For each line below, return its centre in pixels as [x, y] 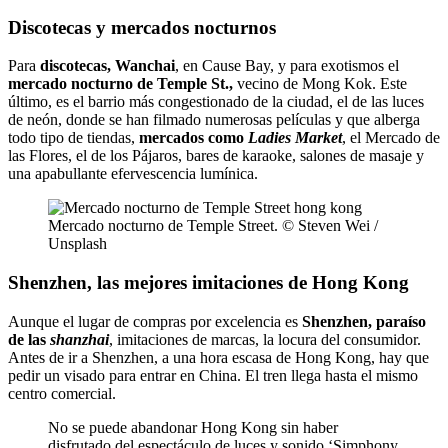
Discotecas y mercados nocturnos [142, 27]
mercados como [193, 138]
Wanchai [145, 66]
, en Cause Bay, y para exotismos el [287, 66]
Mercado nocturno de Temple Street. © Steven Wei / [213, 226]
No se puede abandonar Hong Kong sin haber [193, 427]
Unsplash [77, 244]
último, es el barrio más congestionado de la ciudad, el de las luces [216, 102]
